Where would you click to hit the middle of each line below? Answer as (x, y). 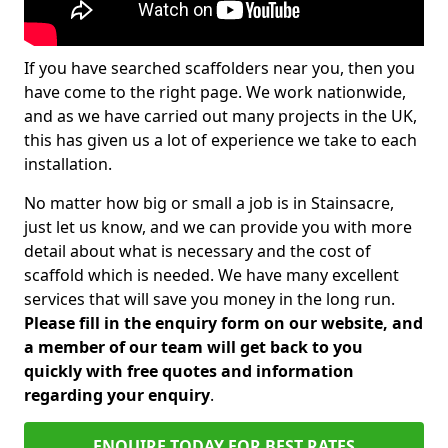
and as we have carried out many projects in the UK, (220, 116)
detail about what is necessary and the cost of (197, 251)
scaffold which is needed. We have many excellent (211, 275)
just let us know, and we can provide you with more (218, 227)
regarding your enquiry (117, 395)
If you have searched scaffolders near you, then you (219, 68)
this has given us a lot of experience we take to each (220, 140)
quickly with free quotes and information (189, 371)
